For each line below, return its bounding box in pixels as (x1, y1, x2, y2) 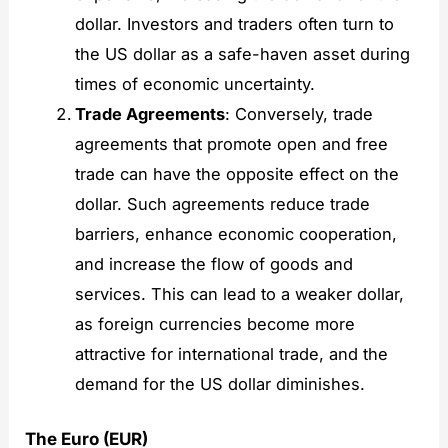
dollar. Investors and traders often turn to (74, 13, 394, 34)
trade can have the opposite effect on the (74, 163, 399, 184)
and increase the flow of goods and (74, 253, 353, 274)
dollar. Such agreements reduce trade (74, 193, 370, 214)
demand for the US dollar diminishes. (74, 373, 365, 394)
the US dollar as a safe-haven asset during (74, 43, 410, 64)
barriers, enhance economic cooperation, (74, 223, 397, 244)
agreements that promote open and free (74, 133, 388, 154)
